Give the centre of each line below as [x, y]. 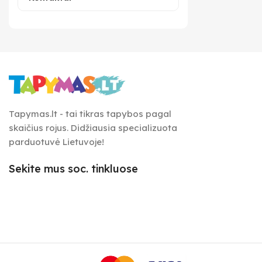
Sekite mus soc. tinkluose [73, 169]
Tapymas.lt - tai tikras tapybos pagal [90, 114]
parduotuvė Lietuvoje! [56, 142]
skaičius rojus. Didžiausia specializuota [93, 128]
